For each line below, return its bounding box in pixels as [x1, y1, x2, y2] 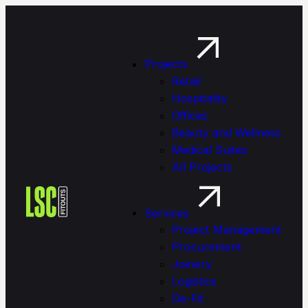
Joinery [172, 257, 212, 272]
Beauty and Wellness [172, 125, 281, 140]
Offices [172, 108, 208, 122]
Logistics [172, 274, 217, 289]
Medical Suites [172, 142, 247, 157]
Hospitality [172, 91, 228, 105]
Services [144, 206, 189, 220]
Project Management [172, 223, 282, 237]
